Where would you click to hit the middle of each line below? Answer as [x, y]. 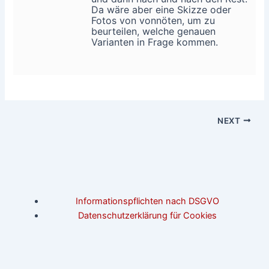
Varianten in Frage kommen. [155, 42]
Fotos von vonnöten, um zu [153, 20]
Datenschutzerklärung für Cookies [148, 215]
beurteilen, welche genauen [154, 31]
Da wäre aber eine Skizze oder [162, 9]
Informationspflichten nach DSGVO [148, 201]
